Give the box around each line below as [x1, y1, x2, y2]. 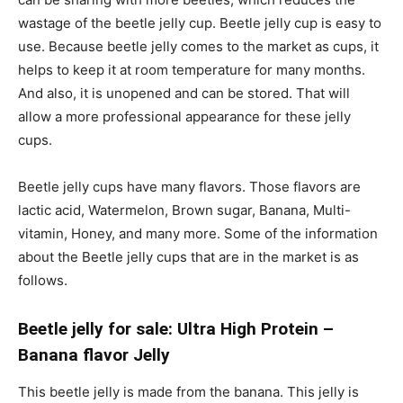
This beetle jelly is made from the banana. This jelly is [18, 383, 359, 401]
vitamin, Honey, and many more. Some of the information [18, 225, 378, 243]
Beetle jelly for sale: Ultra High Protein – [18, 318, 334, 340]
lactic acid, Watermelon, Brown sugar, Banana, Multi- [18, 201, 351, 219]
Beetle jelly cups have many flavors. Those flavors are [18, 178, 361, 196]
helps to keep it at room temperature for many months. [18, 61, 365, 79]
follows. [18, 272, 67, 290]
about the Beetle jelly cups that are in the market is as [18, 248, 359, 266]
